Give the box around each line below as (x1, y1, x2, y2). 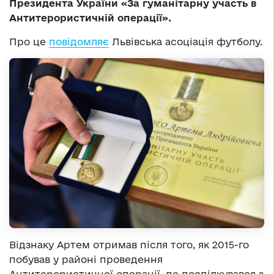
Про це (9, 35, 49, 47)
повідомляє (49, 35, 109, 47)
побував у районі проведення (9, 254, 163, 265)
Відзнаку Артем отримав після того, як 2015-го (9, 239, 249, 250)
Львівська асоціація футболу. (109, 35, 262, 47)
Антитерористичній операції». (9, 12, 171, 23)
